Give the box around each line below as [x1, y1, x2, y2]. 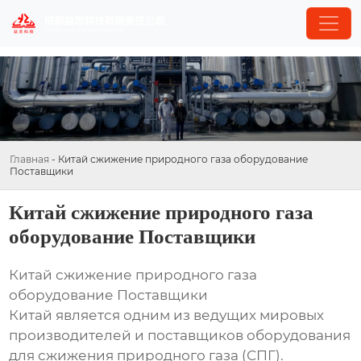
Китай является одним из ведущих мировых [9, 307, 325, 324]
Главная [10, 153, 49, 166]
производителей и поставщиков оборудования [9, 327, 351, 344]
